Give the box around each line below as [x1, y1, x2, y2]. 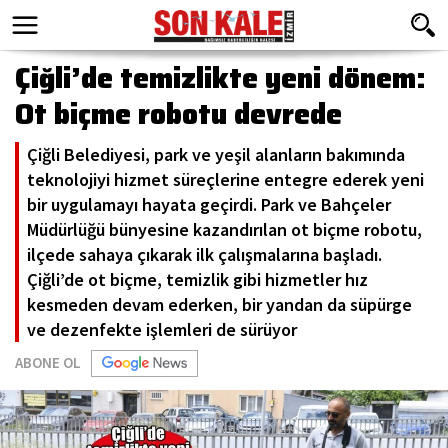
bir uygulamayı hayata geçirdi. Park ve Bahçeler [27, 193, 391, 216]
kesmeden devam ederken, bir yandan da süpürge [27, 293, 412, 316]
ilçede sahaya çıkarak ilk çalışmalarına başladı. [27, 243, 382, 266]
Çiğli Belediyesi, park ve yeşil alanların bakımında [27, 143, 405, 166]
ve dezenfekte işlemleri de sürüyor [27, 318, 297, 341]
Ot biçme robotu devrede [15, 92, 342, 136]
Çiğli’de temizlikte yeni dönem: [15, 56, 426, 100]
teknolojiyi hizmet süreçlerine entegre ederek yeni [27, 168, 424, 191]
